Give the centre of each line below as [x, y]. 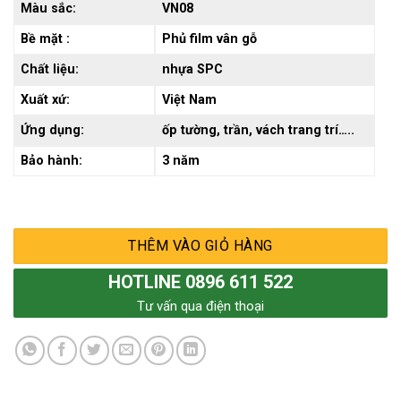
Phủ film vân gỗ [210, 39]
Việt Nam [190, 100]
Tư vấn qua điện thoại [200, 307]
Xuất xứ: [46, 100]
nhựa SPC [193, 70]
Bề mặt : [46, 39]
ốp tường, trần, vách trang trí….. [259, 131]
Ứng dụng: [53, 131]
